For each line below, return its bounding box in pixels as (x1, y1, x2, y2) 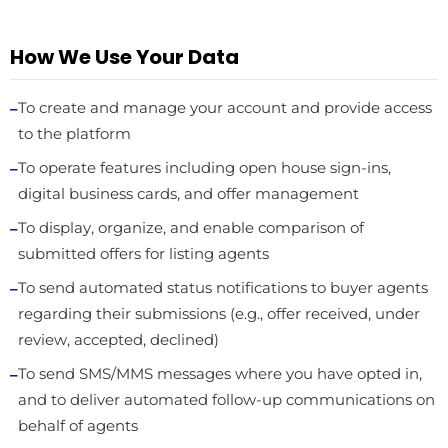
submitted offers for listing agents (18, 245, 269, 263)
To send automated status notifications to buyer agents (18, 279, 428, 297)
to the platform (18, 125, 131, 143)
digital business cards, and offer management (18, 185, 359, 203)
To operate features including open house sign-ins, (18, 159, 391, 177)
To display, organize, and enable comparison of (18, 219, 364, 237)
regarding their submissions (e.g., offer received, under (18, 305, 420, 323)
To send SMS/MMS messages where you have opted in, (18, 365, 422, 383)
